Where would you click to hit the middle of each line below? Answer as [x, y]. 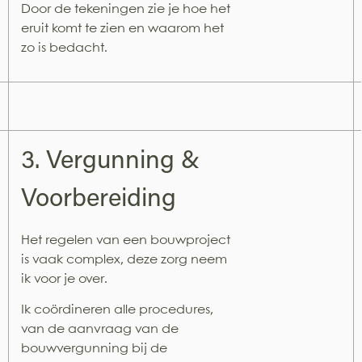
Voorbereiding [99, 200]
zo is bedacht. [66, 48]
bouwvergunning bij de [94, 349]
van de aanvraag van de [100, 330]
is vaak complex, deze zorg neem [124, 259]
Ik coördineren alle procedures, [117, 310]
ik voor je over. [64, 279]
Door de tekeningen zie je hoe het [126, 9]
